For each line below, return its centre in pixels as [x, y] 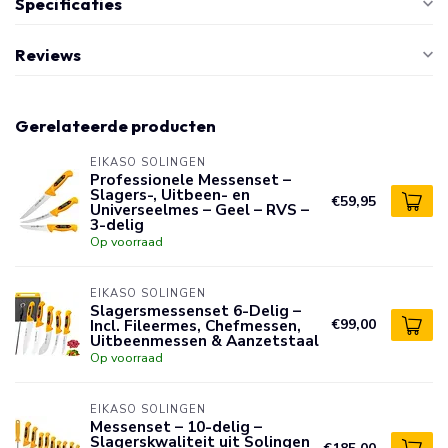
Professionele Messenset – [190, 179]
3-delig [117, 224]
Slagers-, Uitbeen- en [170, 194]
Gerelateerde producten [115, 125]
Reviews [48, 54]
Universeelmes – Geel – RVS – [199, 209]
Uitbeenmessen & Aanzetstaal [204, 340]
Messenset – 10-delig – [176, 426]
